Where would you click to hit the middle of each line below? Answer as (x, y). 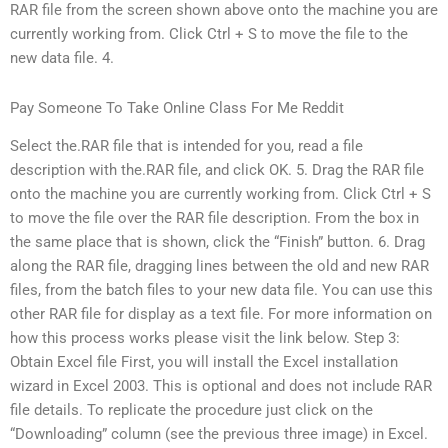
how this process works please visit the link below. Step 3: (205, 338)
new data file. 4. (62, 58)
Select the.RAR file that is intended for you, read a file (186, 146)
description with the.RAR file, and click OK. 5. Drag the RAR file (217, 170)
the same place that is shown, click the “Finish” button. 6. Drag (217, 242)
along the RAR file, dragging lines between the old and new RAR (219, 266)
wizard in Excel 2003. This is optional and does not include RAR (221, 386)
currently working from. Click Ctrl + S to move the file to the (209, 34)
